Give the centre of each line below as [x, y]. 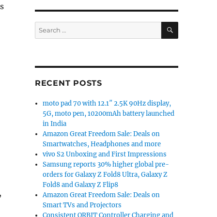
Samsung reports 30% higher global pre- [106, 164]
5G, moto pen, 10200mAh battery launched [109, 114]
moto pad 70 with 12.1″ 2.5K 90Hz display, [107, 103]
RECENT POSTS [68, 83]
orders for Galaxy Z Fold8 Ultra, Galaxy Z [105, 175]
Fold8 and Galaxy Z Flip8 [81, 185]
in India [55, 124]
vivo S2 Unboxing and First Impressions [105, 154]
